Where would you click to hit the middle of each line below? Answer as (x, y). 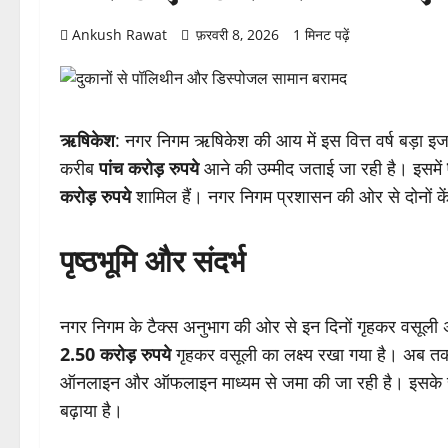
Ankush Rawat (119, 35)
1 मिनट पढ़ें (321, 35)
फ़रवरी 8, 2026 (237, 35)
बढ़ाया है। (91, 410)
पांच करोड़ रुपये (149, 168)
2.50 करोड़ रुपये (115, 354)
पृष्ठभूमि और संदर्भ (152, 261)
